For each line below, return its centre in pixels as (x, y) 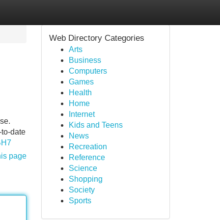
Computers (88, 71)
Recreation (88, 147)
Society (82, 190)
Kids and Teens (96, 125)
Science (83, 168)
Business (85, 60)
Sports (80, 201)
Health (80, 93)
